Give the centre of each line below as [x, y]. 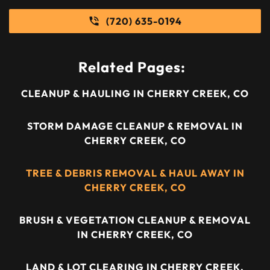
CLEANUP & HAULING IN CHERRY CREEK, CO [135, 93]
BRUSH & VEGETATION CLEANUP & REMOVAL [135, 220]
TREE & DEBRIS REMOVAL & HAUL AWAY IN [135, 173]
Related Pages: [132, 67]
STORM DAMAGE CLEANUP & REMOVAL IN [135, 126]
